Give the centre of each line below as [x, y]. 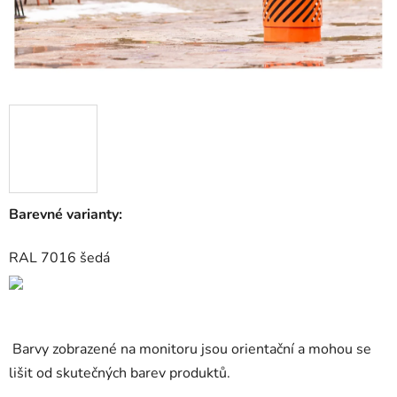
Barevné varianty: [66, 215]
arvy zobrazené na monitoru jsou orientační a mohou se [197, 350]
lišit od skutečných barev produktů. [120, 374]
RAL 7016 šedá [59, 258]
